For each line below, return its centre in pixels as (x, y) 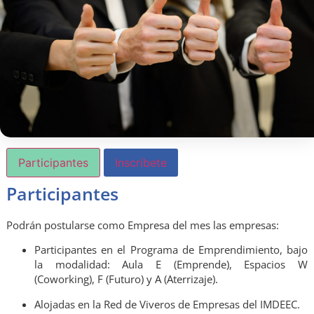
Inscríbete (141, 162)
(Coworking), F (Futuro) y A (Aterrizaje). (126, 279)
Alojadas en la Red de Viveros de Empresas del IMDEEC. (167, 304)
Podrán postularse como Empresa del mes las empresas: (142, 225)
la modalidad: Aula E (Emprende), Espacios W (171, 265)
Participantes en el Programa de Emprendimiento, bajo (171, 250)
